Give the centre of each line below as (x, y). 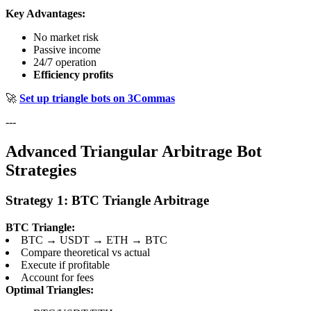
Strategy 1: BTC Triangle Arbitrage (107, 201)
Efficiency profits (73, 74)
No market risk (66, 37)
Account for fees (57, 278)
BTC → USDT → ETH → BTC (94, 240)
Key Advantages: (45, 13)
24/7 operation (65, 62)
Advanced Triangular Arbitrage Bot (134, 151)
